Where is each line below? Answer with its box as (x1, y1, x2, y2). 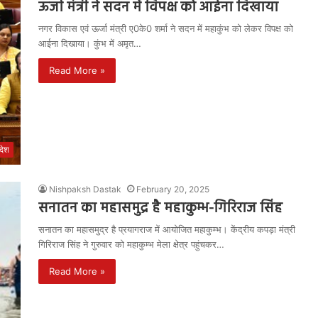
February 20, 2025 (136, 183, 209, 194)
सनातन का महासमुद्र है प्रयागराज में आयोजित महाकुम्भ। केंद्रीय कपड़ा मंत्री (38, 223, 295, 235)
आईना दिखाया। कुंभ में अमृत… (38, 37, 141, 49)
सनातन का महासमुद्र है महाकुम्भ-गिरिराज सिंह (38, 197, 283, 220)
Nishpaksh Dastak (49, 183, 121, 194)
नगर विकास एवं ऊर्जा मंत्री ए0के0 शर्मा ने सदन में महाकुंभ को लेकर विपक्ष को (38, 22, 293, 34)
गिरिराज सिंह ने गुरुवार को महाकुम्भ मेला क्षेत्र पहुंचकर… (38, 238, 224, 250)
